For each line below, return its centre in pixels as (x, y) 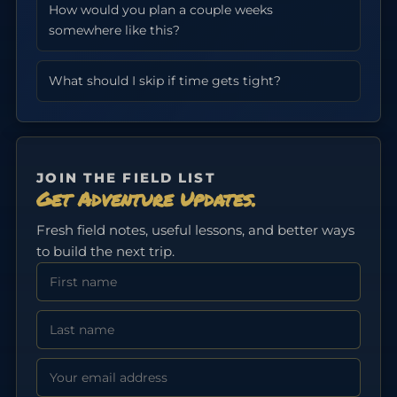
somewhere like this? (115, 30)
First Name (73, 272)
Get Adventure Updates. (147, 199)
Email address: (84, 368)
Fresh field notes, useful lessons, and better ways (196, 230)
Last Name (72, 320)
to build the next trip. (106, 252)
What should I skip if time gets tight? (165, 80)
